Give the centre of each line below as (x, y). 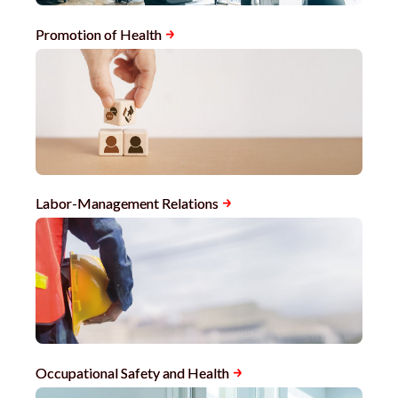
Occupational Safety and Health (132, 372)
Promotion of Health (99, 34)
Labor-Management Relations (127, 203)
